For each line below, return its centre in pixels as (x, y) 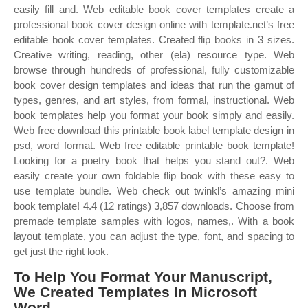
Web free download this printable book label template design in (154, 130)
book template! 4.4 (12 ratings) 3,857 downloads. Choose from (154, 206)
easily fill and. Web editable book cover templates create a (154, 9)
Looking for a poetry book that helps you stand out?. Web (154, 161)
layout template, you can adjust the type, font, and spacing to (154, 236)
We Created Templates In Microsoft (135, 292)
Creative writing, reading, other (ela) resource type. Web (154, 55)
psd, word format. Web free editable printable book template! (154, 145)
